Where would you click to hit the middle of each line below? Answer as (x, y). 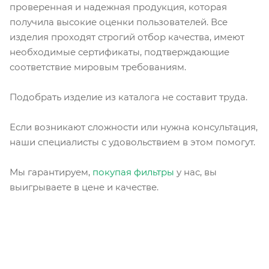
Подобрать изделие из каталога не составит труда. (128, 97)
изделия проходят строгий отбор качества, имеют (127, 37)
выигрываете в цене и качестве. (84, 187)
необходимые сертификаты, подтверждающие (119, 52)
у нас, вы (195, 172)
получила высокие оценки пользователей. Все (119, 22)
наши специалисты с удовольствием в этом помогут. (132, 142)
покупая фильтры (133, 172)
